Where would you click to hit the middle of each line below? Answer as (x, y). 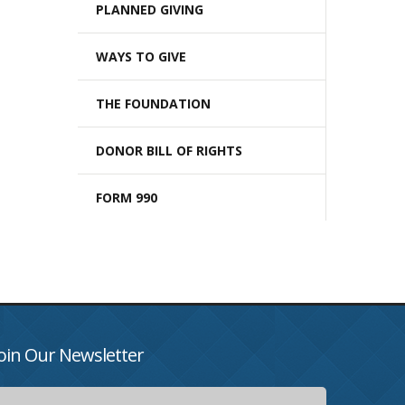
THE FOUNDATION (153, 104)
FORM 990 (127, 198)
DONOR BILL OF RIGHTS (169, 151)
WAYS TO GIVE (141, 57)
